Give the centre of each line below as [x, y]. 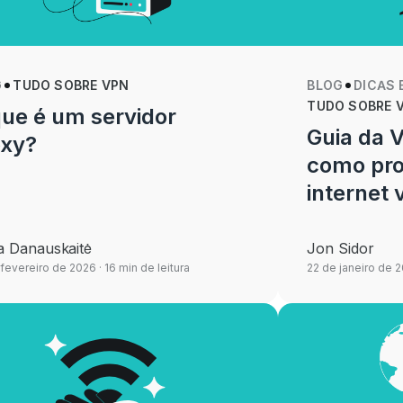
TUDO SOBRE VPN [71, 85]
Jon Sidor [341, 248]
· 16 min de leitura [143, 268]
